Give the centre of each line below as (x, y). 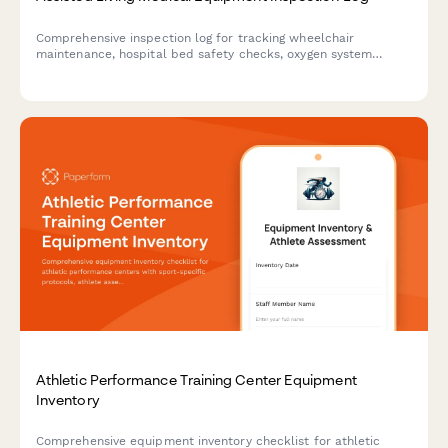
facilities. (63, 85)
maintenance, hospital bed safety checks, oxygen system (204, 53)
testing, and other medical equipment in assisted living (198, 69)
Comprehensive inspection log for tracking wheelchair (195, 37)
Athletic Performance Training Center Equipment (196, 380)
